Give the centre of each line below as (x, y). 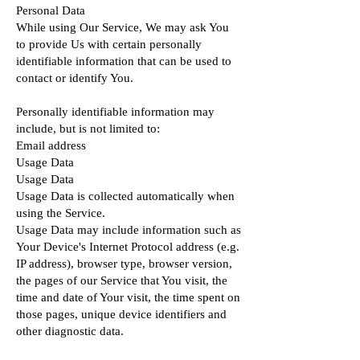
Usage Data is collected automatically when (125, 196)
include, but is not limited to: (88, 129)
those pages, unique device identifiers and (121, 314)
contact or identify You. (75, 78)
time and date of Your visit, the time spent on (128, 297)
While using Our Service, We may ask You (123, 27)
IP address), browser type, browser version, (124, 264)
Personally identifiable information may (115, 112)
